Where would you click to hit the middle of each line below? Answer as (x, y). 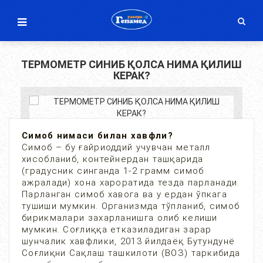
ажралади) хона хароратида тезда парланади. (131, 183)
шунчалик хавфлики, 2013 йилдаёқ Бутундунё (129, 241)
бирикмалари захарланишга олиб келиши (120, 218)
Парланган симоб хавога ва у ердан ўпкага (124, 194)
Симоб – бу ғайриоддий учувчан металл (116, 147)
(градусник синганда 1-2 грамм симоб (113, 171)
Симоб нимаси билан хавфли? (97, 136)
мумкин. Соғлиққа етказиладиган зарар (117, 230)
